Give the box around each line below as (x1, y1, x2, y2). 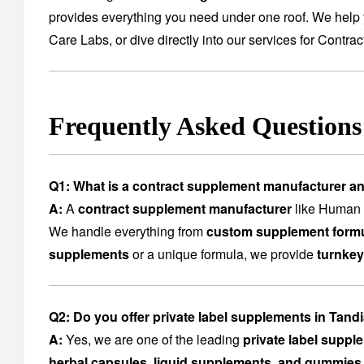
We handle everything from (49, 222, 206, 241)
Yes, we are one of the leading (63, 330, 243, 349)
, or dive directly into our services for (109, 30, 318, 50)
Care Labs (49, 30, 109, 50)
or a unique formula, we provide (129, 245, 317, 264)
